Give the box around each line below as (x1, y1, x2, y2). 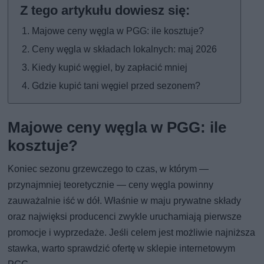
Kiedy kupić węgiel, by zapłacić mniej (32, 61, 188, 73)
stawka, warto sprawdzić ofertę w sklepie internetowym (8, 242, 236, 254)
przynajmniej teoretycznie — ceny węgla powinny (8, 179, 214, 190)
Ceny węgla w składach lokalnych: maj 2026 (32, 43, 217, 55)
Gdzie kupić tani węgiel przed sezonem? (32, 80, 201, 91)
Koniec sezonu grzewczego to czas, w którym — (8, 163, 209, 174)
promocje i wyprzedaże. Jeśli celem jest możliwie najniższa (8, 226, 256, 238)
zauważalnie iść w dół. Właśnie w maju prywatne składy (8, 194, 242, 206)
